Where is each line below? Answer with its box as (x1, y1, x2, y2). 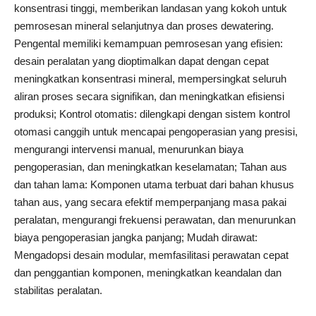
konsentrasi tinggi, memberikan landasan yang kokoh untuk (14, 1, 287, 14)
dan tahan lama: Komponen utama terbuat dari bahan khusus (14, 178, 294, 190)
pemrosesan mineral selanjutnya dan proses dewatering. (14, 19, 274, 32)
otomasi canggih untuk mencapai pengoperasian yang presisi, (14, 125, 298, 138)
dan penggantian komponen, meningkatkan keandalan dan (14, 266, 281, 279)
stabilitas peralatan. (14, 284, 102, 296)
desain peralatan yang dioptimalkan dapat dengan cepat (14, 54, 269, 67)
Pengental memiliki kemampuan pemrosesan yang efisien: (14, 37, 283, 49)
